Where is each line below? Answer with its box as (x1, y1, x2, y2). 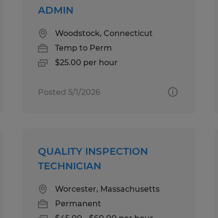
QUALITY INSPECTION (38, 145, 148, 157)
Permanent (55, 199, 102, 208)
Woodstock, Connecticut (55, 28, 153, 38)
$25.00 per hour (55, 57, 118, 67)
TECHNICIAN (38, 160, 102, 172)
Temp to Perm (55, 43, 112, 53)
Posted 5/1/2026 (38, 87, 101, 97)
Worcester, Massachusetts (55, 184, 160, 194)
